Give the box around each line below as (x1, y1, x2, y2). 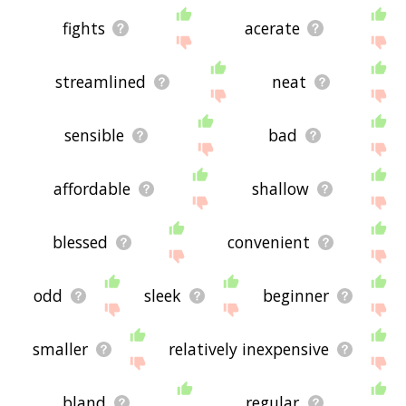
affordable (53, 178, 130, 200)
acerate (244, 17, 300, 40)
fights (62, 17, 105, 40)
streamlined (55, 71, 147, 93)
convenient (227, 231, 310, 254)
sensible (64, 124, 125, 147)
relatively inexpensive (169, 338, 330, 361)
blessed (52, 231, 108, 254)
